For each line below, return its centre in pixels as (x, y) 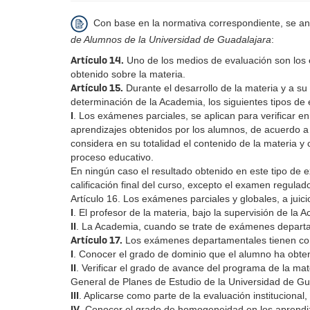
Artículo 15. (97, 88)
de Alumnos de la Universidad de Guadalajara (171, 40)
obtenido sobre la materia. (128, 74)
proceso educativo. (112, 157)
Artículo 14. (97, 61)
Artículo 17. (97, 240)
